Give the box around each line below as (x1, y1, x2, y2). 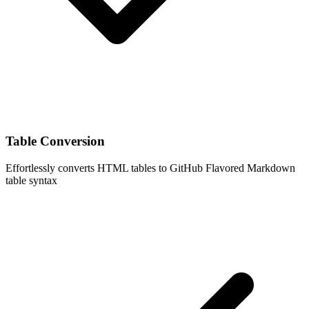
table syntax (6, 175, 57, 187)
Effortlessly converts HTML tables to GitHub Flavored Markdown (6, 162, 295, 175)
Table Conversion (6, 134, 105, 149)
